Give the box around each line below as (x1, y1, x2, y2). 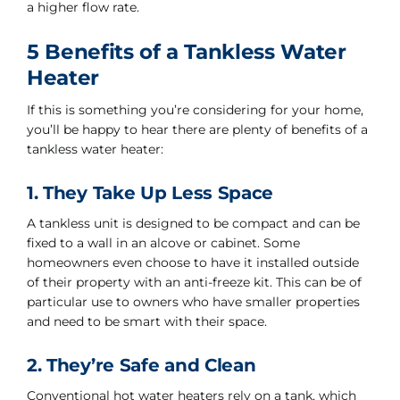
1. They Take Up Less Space (26, 182, 274, 204)
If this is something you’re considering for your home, (26, 102, 363, 118)
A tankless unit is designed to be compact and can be (26, 215, 360, 231)
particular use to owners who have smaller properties (26, 294, 360, 310)
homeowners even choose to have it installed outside (26, 254, 359, 271)
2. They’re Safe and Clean (26, 354, 256, 376)
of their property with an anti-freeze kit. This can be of (26, 274, 362, 290)
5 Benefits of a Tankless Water (26, 39, 346, 64)
